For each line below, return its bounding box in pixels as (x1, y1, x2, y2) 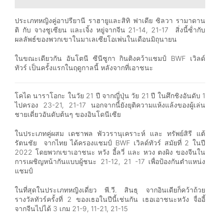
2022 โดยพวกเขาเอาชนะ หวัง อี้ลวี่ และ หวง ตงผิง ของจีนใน (15, 147, 205, 156)
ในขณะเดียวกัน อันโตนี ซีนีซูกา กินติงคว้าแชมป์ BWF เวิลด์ (15, 54, 205, 62)
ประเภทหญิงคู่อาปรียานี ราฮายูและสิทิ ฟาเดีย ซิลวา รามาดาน (15, 16, 205, 25)
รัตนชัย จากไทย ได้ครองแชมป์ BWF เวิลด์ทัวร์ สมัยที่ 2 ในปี (15, 138, 205, 147)
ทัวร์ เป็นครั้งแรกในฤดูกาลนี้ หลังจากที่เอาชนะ (15, 63, 157, 72)
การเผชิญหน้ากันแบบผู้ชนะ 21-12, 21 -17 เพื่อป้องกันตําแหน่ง (15, 157, 205, 165)
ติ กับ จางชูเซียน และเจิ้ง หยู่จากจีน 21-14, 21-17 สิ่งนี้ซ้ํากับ (15, 25, 205, 34)
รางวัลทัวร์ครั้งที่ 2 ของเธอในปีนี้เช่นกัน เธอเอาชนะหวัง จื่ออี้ (15, 194, 205, 203)
